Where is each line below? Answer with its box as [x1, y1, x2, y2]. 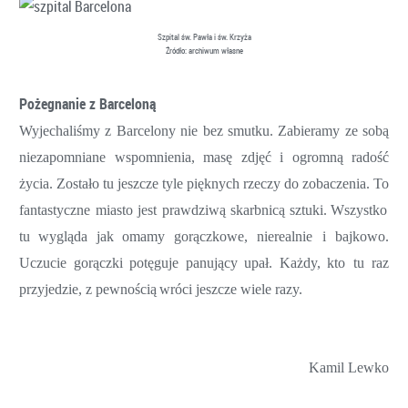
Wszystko [331, 201, 388, 218]
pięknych [187, 175, 240, 191]
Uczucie [19, 254, 66, 270]
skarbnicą [229, 201, 285, 218]
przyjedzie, [19, 280, 82, 297]
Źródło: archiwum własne [165, 45, 243, 56]
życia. [19, 175, 53, 191]
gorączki [73, 254, 123, 270]
